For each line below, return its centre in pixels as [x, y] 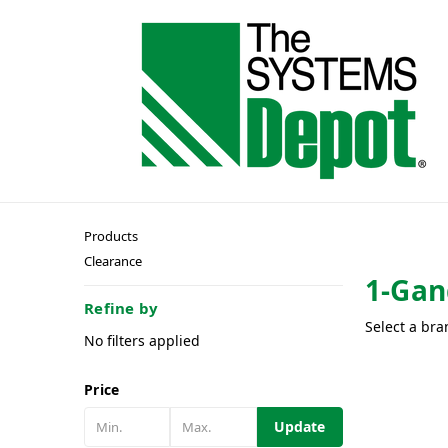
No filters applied [142, 340]
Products [111, 236]
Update [300, 426]
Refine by [121, 307]
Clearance [113, 261]
